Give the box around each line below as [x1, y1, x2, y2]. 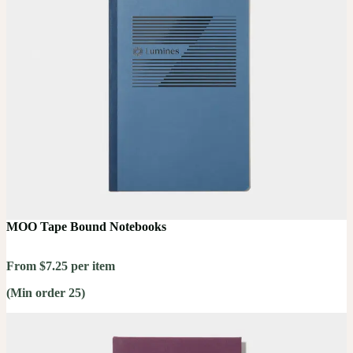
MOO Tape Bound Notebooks [6, 220, 166, 234]
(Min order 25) [6, 286, 85, 300]
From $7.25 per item [6, 259, 115, 273]
